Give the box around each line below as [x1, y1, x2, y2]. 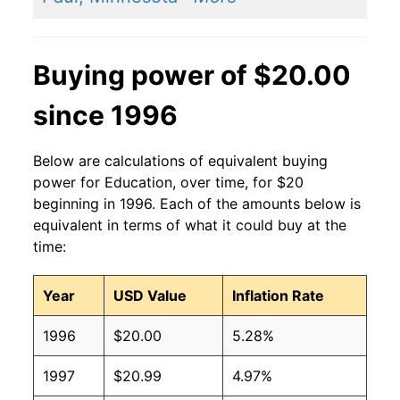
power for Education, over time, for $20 [33, 173, 304, 192]
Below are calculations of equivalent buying [33, 152, 328, 171]
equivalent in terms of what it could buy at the [33, 216, 346, 235]
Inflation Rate [232, 287, 324, 305]
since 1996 [33, 99, 178, 132]
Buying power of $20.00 [33, 59, 351, 92]
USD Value [113, 287, 187, 305]
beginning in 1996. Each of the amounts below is [33, 195, 361, 213]
